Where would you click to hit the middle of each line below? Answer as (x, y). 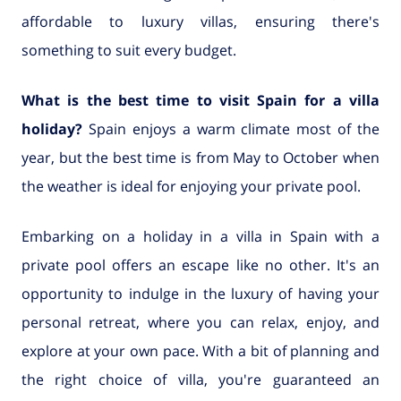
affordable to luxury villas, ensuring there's (200, 22)
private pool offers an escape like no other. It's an (200, 265)
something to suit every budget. (129, 51)
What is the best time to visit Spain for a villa (200, 101)
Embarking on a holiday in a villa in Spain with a (200, 237)
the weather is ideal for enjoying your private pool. (191, 187)
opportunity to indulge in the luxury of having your (200, 294)
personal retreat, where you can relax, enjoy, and (200, 323)
